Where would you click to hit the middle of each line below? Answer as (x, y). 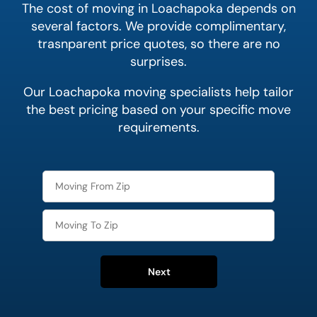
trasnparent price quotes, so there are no (158, 44)
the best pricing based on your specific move (158, 110)
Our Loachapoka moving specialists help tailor (158, 92)
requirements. (158, 128)
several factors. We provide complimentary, (158, 27)
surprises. (158, 62)
